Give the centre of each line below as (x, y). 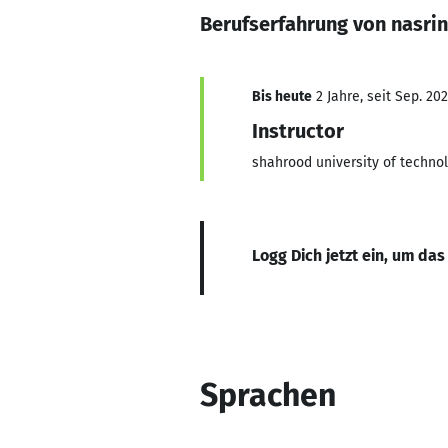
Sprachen (268, 395)
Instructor (298, 131)
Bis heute (282, 96)
